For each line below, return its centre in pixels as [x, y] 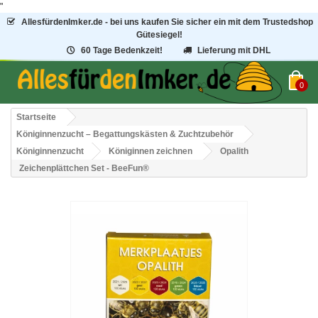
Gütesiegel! [159, 35]
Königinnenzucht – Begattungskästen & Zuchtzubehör [125, 135]
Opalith [234, 152]
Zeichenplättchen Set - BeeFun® [84, 169]
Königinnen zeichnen [150, 152]
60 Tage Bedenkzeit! [121, 50]
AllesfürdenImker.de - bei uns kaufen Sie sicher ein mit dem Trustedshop [167, 22]
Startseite [36, 117]
